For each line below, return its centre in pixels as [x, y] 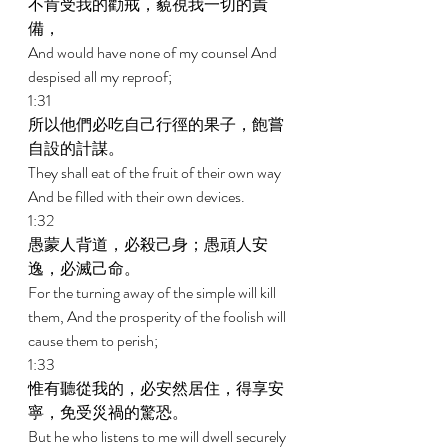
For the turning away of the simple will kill [153, 292]
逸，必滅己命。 [85, 268]
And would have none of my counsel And [154, 52]
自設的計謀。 [77, 148]
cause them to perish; [94, 340]
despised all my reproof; [101, 76]
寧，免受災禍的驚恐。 [109, 412]
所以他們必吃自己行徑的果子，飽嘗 [156, 124]
